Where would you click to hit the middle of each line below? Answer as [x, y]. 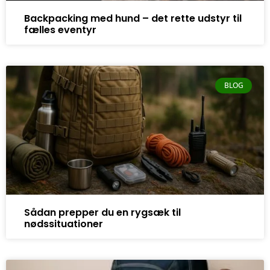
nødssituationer [64, 224]
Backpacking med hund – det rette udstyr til [133, 18]
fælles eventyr [60, 30]
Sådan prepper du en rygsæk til [102, 212]
